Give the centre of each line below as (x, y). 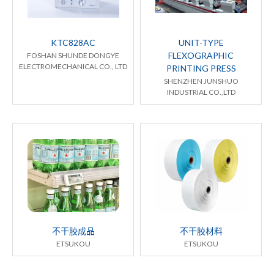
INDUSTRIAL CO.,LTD (201, 92)
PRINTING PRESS (201, 68)
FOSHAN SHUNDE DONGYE (73, 56)
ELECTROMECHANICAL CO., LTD (73, 67)
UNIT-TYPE (201, 43)
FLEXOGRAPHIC (201, 56)
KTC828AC (73, 43)
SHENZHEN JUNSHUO (201, 81)
